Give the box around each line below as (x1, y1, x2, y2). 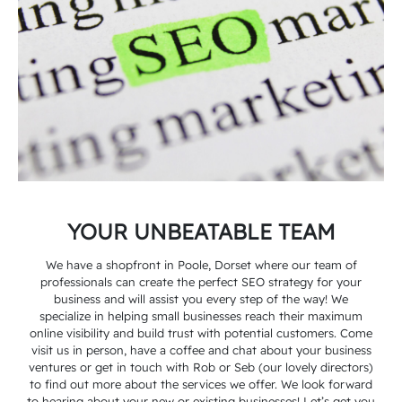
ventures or (29, 359, 95, 374)
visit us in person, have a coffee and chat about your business (31, 342, 371, 357)
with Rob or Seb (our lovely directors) (166, 359, 373, 374)
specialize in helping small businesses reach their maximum (39, 308, 363, 323)
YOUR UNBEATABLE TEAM (66, 217, 336, 245)
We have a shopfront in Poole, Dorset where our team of (45, 257, 357, 272)
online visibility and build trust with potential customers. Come (30, 325, 372, 340)
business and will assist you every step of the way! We (54, 291, 348, 306)
